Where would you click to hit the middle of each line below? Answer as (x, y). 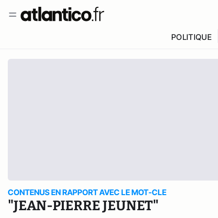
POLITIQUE (191, 37)
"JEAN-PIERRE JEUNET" (83, 206)
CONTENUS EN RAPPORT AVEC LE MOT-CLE (87, 192)
